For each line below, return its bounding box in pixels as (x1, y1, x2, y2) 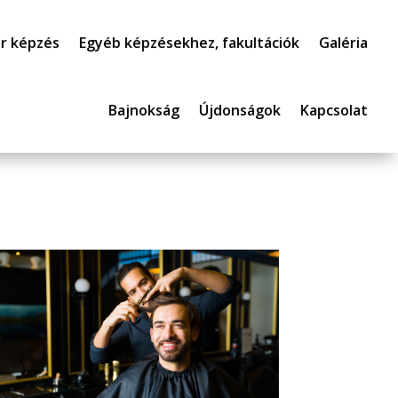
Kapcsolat (300, 100, 369, 120)
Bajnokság (108, 100, 180, 120)
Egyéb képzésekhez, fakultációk (79, 33, 300, 52)
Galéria (319, 33, 369, 52)
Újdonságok (199, 100, 282, 120)
